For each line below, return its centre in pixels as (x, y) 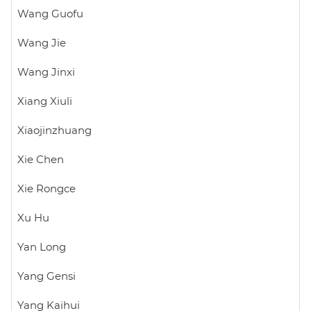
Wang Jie (42, 43)
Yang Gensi (47, 276)
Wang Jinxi (46, 72)
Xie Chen (41, 160)
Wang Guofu (50, 14)
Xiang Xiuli (45, 101)
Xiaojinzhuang (54, 131)
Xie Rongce (47, 189)
